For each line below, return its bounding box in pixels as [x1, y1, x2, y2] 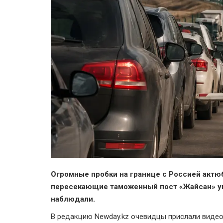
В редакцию [51, 212, 95, 222]
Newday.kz [95, 212, 129, 222]
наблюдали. [51, 195, 95, 204]
